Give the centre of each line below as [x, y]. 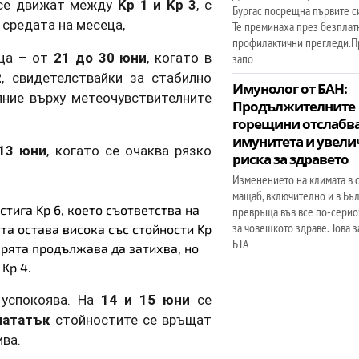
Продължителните [294, 106]
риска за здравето [291, 159]
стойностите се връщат [131, 319]
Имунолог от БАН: [290, 89]
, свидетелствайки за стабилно [107, 77]
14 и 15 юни [145, 299]
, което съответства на [130, 209]
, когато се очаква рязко [129, 150]
